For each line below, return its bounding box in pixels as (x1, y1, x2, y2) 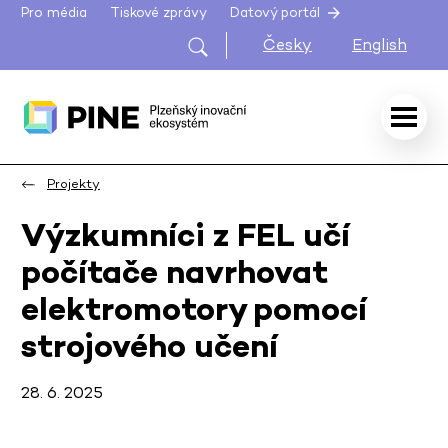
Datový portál (230, 4, 325, 22)
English (352, 34, 407, 56)
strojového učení (21, 326, 278, 366)
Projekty (47, 175, 100, 192)
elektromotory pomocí (21, 289, 367, 329)
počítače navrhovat (21, 252, 328, 292)
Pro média (21, 4, 87, 22)
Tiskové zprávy (110, 4, 208, 22)
